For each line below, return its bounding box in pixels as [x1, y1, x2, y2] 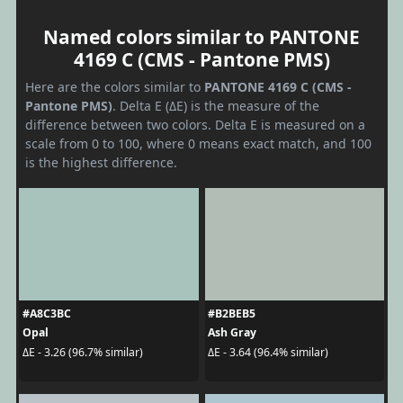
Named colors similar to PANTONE [43, 24, 360, 49]
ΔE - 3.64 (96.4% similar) [208, 344, 328, 360]
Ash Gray [208, 325, 256, 340]
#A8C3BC [22, 306, 71, 321]
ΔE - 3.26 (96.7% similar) [22, 344, 143, 360]
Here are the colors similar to [25, 78, 204, 95]
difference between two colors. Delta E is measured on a [25, 116, 365, 133]
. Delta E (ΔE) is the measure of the [112, 97, 319, 114]
